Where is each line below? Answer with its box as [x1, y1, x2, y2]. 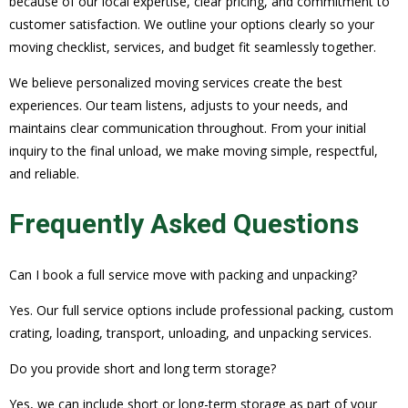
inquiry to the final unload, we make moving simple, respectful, [9, 142, 378, 160]
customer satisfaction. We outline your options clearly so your [9, 15, 374, 34]
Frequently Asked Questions [9, 208, 359, 240]
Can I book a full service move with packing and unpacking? [9, 266, 357, 284]
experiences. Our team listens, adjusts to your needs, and [9, 97, 348, 115]
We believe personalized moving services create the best [9, 74, 342, 92]
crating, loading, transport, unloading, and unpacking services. [9, 324, 372, 342]
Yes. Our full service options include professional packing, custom [9, 301, 393, 320]
